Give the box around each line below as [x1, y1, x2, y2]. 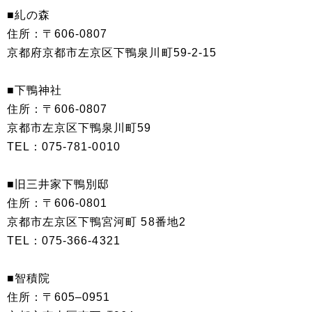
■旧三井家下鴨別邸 [7, 178, 110, 190]
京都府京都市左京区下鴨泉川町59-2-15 [7, 46, 217, 58]
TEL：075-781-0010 [7, 140, 120, 153]
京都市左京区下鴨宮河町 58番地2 [7, 215, 186, 228]
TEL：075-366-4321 [7, 234, 120, 247]
